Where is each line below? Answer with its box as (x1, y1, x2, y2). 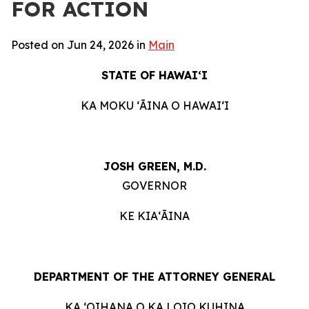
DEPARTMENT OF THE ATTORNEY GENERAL (34, 270, 275, 283)
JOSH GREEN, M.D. (103, 159, 206, 173)
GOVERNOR (122, 179, 187, 192)
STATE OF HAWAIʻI (101, 68, 208, 82)
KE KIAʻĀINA (119, 209, 190, 223)
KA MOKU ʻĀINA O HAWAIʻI (80, 99, 229, 112)
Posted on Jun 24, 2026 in (11, 38, 148, 52)
